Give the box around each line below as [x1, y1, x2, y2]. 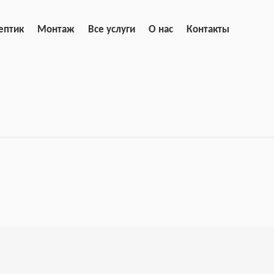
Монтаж [37, 24, 75, 35]
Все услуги [87, 24, 135, 35]
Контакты [186, 24, 229, 35]
